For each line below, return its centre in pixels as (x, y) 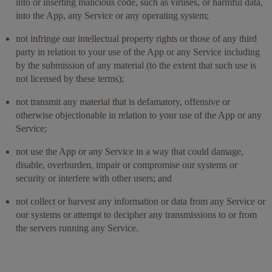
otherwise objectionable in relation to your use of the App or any (139, 115)
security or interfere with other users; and (94, 178)
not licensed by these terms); (70, 78)
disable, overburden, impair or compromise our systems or (127, 165)
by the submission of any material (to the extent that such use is (136, 65)
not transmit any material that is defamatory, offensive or (123, 101)
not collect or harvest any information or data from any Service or (141, 201)
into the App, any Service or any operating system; (112, 15)
